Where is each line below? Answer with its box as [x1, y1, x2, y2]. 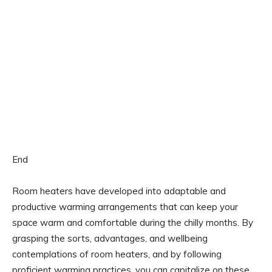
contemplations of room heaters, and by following [12, 248, 222, 260]
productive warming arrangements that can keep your [12, 200, 238, 212]
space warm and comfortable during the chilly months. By [12, 216, 253, 228]
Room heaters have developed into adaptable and [12, 185, 226, 197]
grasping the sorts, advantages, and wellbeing [12, 232, 208, 244]
